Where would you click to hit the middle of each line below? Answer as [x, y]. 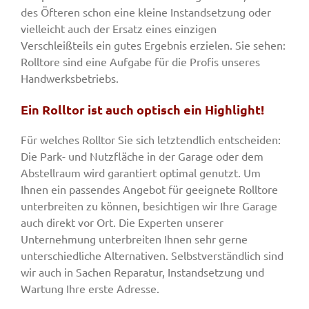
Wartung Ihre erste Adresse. [90, 289]
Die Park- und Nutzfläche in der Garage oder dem [142, 156]
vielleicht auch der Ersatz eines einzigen [119, 29]
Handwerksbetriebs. [70, 78]
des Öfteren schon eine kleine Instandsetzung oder [146, 12]
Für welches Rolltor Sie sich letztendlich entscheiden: [151, 140]
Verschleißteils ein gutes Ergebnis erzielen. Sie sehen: [153, 45]
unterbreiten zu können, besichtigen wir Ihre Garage [149, 206]
